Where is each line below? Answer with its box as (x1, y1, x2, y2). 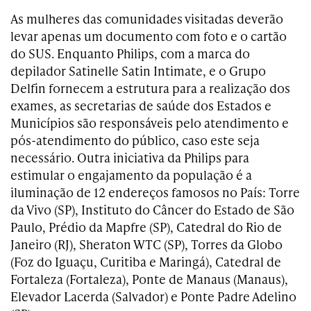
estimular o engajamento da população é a (10, 165, 252, 183)
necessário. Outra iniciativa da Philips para (10, 148, 249, 166)
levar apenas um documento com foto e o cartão (10, 26, 287, 44)
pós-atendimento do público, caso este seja (10, 131, 260, 149)
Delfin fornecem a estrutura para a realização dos (10, 78, 290, 96)
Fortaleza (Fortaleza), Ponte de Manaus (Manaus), (10, 269, 288, 287)
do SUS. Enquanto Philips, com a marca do (10, 44, 250, 62)
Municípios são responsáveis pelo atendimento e (10, 113, 289, 131)
